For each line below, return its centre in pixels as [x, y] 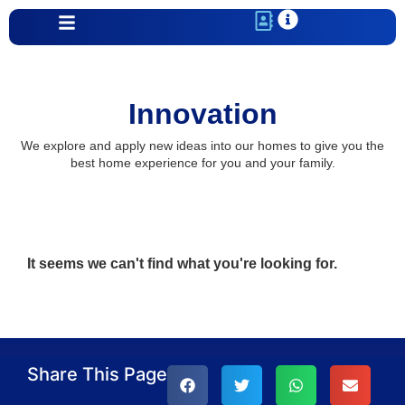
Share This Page [97, 374]
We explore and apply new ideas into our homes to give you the [202, 146]
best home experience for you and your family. [202, 163]
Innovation [202, 114]
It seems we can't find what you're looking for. [182, 264]
